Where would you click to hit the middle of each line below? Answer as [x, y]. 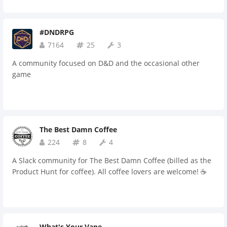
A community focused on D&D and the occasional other [106, 63]
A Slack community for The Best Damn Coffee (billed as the [112, 160]
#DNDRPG [57, 32]
